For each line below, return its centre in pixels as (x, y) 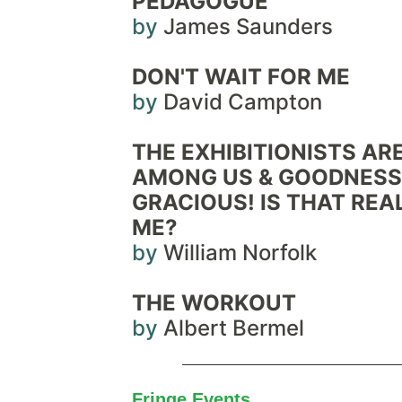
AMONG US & (202, 177)
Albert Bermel (234, 328)
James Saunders (248, 26)
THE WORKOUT (214, 303)
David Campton (243, 102)
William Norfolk (240, 253)
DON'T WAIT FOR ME (241, 77)
